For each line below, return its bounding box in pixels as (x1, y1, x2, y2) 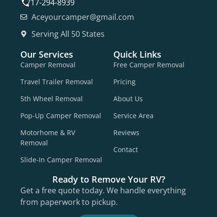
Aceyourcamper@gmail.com (31, 11, 134, 22)
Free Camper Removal (113, 60, 185, 69)
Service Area (113, 110, 154, 120)
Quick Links (113, 48, 161, 60)
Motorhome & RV (20, 127, 75, 137)
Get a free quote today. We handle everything (20, 185, 186, 196)
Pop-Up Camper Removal (20, 110, 101, 120)
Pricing (113, 77, 136, 86)
